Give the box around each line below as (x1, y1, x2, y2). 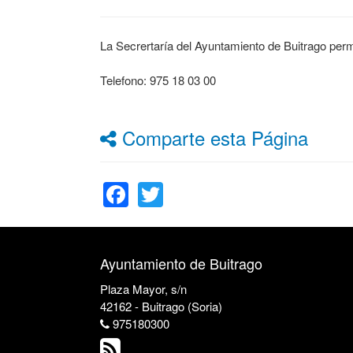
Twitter (163, 157, 237, 193)
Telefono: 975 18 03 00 (100, 72, 216, 88)
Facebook (128, 157, 240, 193)
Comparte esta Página (117, 124, 308, 151)
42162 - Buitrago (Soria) (100, 298, 222, 314)
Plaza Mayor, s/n (100, 281, 187, 297)
